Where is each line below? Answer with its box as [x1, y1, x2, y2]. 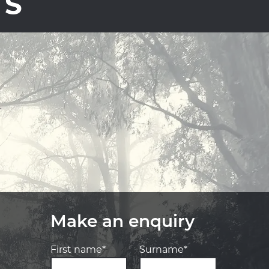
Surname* [139, 246, 188, 255]
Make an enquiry [50, 214, 195, 231]
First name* [50, 246, 106, 255]
